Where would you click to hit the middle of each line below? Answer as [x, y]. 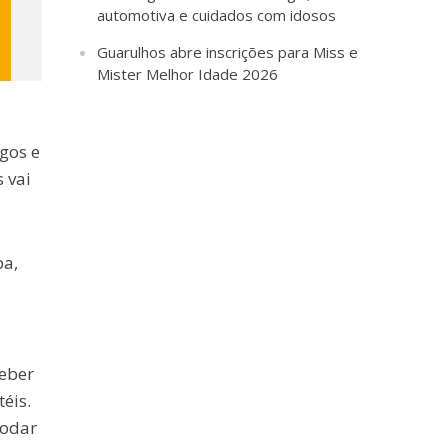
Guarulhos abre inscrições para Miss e [228, 52]
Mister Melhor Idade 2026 [188, 74]
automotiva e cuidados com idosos [217, 15]
